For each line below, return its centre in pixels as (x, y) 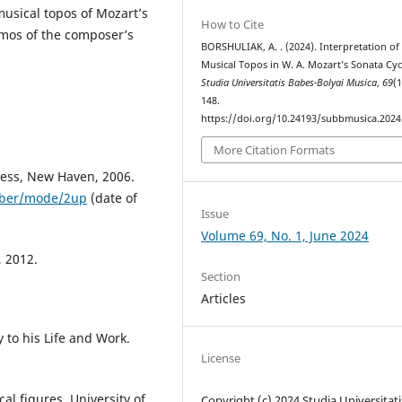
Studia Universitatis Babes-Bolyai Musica (289, 82)
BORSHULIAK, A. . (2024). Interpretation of (301, 46)
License (221, 358)
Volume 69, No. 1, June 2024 (285, 236)
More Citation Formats (275, 150)
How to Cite (233, 24)
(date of (112, 198)
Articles (224, 299)
